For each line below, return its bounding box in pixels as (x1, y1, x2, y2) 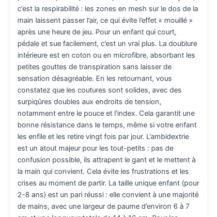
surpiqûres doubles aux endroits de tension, (17, 97, 161, 107)
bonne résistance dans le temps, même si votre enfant (17, 121, 197, 130)
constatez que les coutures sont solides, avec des (17, 86, 182, 95)
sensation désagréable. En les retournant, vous (17, 74, 172, 83)
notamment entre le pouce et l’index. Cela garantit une (17, 109, 195, 118)
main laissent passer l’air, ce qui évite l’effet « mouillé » (17, 16, 193, 25)
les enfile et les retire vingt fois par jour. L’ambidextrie (17, 132, 189, 141)
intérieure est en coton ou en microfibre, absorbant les (17, 51, 195, 60)
